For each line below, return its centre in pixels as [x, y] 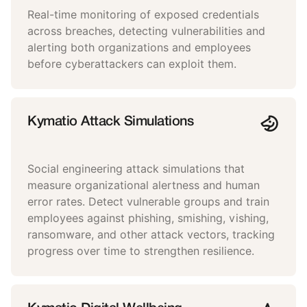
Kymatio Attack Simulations [111, 122]
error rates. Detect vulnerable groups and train [148, 202]
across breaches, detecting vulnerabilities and [146, 32]
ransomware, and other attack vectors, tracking [151, 235]
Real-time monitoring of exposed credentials [143, 15]
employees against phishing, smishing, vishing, [148, 219]
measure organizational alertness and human [144, 186]
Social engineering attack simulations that [136, 169]
